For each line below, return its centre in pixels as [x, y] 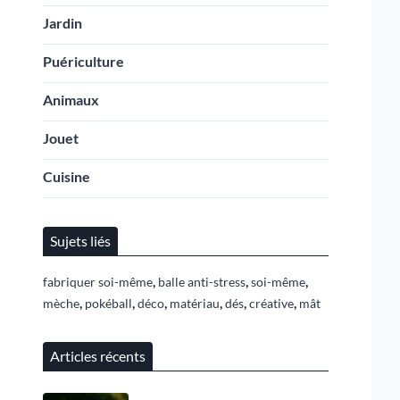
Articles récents [98, 356]
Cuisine [67, 176]
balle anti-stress [202, 282]
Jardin [62, 23]
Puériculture [83, 61]
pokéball [108, 303]
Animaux [71, 100]
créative [271, 303]
